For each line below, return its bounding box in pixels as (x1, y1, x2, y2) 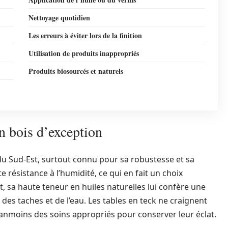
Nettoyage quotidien (28, 12, 90, 23)
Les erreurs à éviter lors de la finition (28, 30, 142, 41)
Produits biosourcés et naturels (28, 66, 123, 76)
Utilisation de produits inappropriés (28, 48, 139, 59)
